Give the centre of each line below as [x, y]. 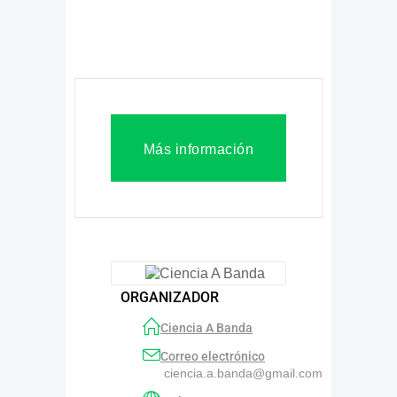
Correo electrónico [213, 356]
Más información [198, 150]
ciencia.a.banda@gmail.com [243, 373]
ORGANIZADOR [170, 298]
